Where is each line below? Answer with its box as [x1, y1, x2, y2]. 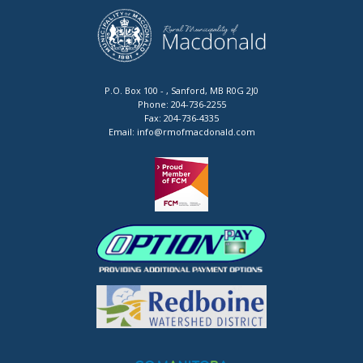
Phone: [137, 98, 171, 111]
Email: [108, 126, 137, 139]
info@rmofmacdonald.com [136, 126, 255, 139]
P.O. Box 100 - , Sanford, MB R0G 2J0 [105, 84, 258, 97]
